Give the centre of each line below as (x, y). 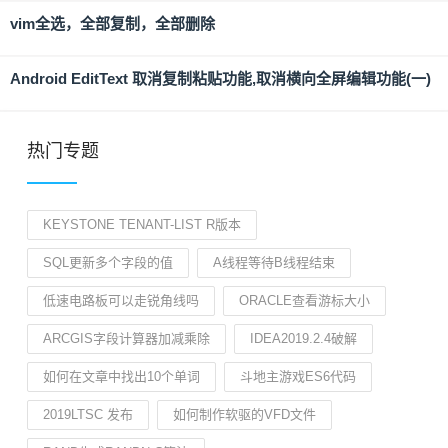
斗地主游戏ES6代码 (298, 376)
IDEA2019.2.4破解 (303, 338)
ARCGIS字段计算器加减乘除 (126, 338)
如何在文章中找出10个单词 (121, 376)
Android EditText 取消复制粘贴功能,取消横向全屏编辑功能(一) (220, 78)
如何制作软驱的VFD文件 (244, 414)
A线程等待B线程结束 (274, 262)
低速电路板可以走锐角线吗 (121, 300)
